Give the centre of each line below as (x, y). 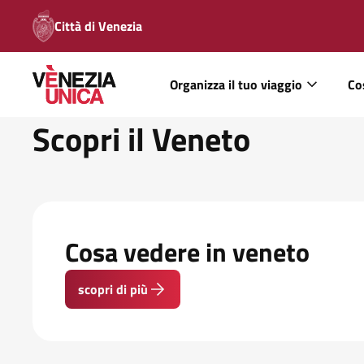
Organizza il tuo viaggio (236, 84)
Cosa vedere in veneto (187, 252)
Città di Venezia (98, 26)
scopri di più (113, 289)
